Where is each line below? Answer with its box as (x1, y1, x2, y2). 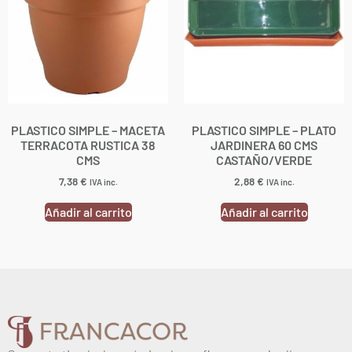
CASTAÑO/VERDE (216, 152, 312, 167)
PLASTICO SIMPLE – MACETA (11, 122, 165, 137)
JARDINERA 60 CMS (211, 137, 317, 152)
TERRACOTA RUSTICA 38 (20, 137, 156, 152)
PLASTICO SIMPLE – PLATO (192, 122, 336, 137)
